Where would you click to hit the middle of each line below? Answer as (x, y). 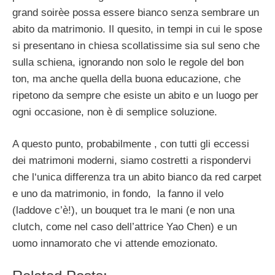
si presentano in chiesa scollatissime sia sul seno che (136, 45)
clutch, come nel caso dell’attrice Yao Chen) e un (125, 227)
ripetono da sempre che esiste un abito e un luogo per (135, 95)
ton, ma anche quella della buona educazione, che (126, 79)
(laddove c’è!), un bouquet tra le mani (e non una (123, 210)
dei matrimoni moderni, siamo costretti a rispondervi (132, 161)
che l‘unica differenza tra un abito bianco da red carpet (137, 177)
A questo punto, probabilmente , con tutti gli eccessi (131, 144)
